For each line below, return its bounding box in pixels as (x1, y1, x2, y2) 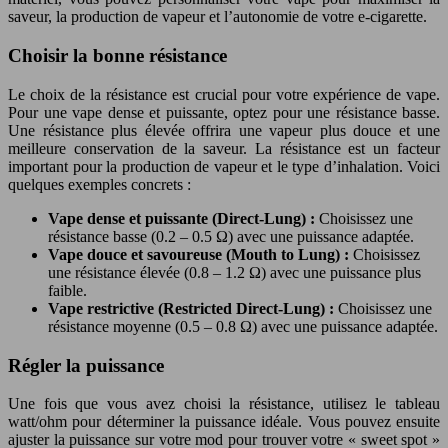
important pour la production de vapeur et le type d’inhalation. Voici (8, 157, 440, 175)
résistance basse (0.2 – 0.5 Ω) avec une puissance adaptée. (48, 227, 414, 245)
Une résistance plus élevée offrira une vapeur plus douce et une (8, 121, 440, 139)
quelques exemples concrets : (8, 175, 191, 193)
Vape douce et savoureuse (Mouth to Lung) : (48, 245, 353, 263)
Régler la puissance (8, 354, 164, 376)
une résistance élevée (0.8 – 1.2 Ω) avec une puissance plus (48, 263, 421, 281)
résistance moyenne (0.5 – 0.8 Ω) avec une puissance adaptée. (48, 317, 438, 335)
